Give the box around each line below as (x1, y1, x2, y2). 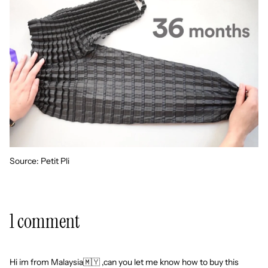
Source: (10, 156, 41, 167)
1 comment (10, 208, 80, 234)
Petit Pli (41, 156, 69, 167)
